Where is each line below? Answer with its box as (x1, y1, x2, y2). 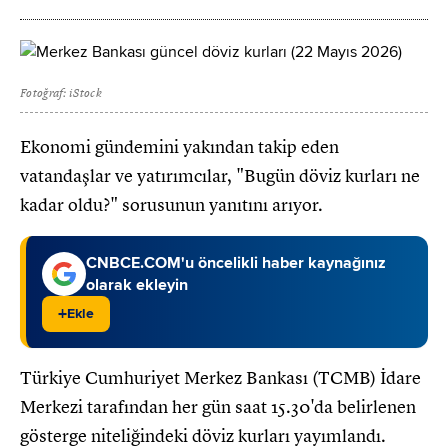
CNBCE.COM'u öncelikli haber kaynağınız (86, 252, 386, 273)
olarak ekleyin (86, 274, 188, 295)
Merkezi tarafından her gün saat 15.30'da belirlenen (20, 395, 416, 418)
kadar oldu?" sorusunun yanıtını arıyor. (20, 193, 323, 216)
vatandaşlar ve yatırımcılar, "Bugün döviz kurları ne (20, 164, 420, 187)
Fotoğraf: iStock (20, 85, 102, 100)
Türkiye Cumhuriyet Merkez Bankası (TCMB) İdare (20, 366, 421, 389)
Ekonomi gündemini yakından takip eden (20, 135, 339, 158)
